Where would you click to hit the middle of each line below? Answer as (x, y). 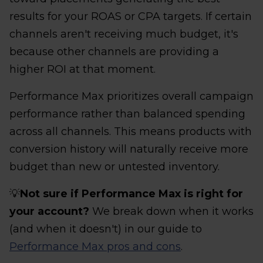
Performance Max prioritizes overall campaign (131, 96)
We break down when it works (171, 211)
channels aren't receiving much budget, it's (124, 34)
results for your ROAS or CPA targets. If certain (131, 16)
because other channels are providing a (114, 51)
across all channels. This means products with (131, 131)
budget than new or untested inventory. (114, 166)
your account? (49, 211)
